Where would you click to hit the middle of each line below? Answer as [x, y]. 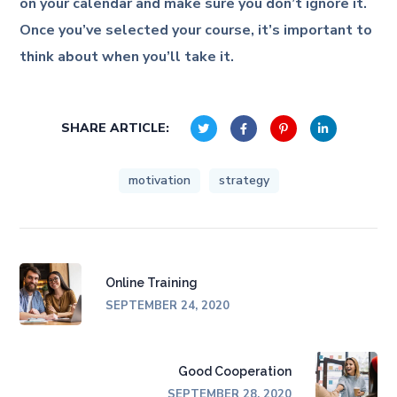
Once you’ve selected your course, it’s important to [196, 30]
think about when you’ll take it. [127, 56]
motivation [159, 180]
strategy [244, 180]
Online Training [152, 283]
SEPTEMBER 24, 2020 [168, 306]
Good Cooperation [234, 372]
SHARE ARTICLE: [115, 128]
